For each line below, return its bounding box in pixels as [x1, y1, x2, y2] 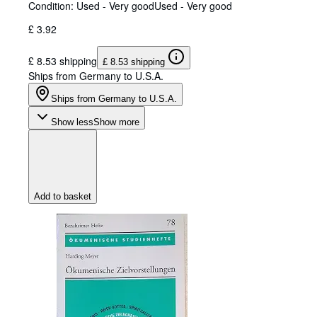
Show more [93, 117, 139, 128]
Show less [51, 117, 93, 128]
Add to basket [34, 191, 91, 202]
